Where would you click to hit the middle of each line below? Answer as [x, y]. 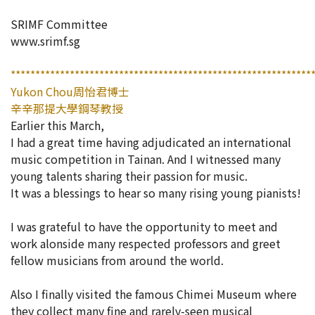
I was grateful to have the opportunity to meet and [144, 226]
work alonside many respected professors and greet [146, 243]
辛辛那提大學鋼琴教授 [67, 108]
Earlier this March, [59, 125]
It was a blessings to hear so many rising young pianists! [156, 193]
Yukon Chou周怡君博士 [70, 91]
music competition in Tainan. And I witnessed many [146, 159]
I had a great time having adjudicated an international [151, 142]
